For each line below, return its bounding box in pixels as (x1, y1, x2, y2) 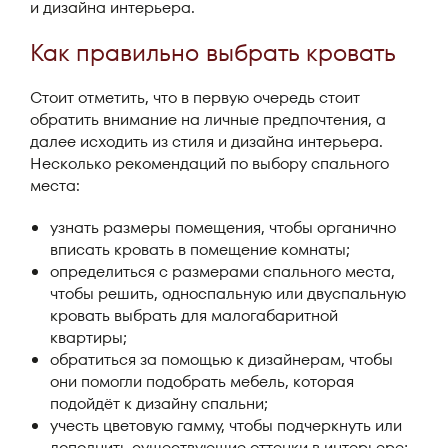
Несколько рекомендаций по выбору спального (30, 152, 389, 175)
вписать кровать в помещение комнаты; (50, 238, 350, 261)
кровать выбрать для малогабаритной (50, 304, 338, 327)
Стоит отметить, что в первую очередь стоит (30, 86, 360, 109)
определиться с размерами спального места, (50, 260, 395, 283)
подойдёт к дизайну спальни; (50, 392, 268, 415)
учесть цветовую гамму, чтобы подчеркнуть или (50, 414, 402, 437)
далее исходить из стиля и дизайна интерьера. (30, 130, 383, 153)
